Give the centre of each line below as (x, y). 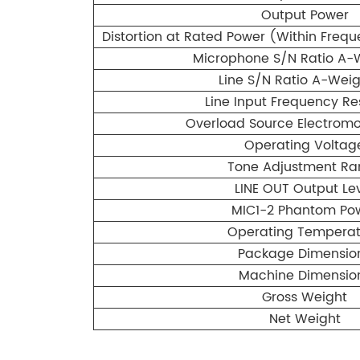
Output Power (305, 15)
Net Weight (305, 319)
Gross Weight (305, 297)
